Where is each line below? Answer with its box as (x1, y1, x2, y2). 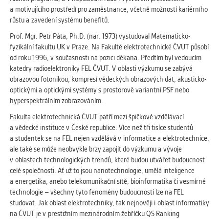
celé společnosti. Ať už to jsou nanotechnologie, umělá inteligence (10, 166, 195, 175)
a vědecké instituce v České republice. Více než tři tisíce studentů (10, 123, 193, 132)
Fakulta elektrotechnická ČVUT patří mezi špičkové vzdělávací (10, 112, 184, 121)
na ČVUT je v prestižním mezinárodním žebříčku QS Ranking (10, 209, 179, 218)
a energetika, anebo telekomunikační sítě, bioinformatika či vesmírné (10, 177, 206, 186)
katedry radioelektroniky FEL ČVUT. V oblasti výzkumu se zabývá (10, 64, 193, 73)
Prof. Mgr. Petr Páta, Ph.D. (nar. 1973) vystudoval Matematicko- (10, 32, 190, 41)
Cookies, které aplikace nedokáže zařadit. (20, 2, 162, 13)
